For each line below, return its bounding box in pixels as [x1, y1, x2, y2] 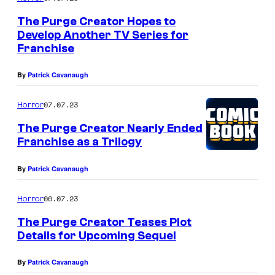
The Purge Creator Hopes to [17, 14, 176, 28]
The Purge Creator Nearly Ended [17, 122, 203, 136]
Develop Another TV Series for [17, 28, 188, 42]
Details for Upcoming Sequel [17, 228, 176, 242]
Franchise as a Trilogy [17, 135, 142, 149]
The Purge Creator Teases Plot [17, 215, 192, 229]
